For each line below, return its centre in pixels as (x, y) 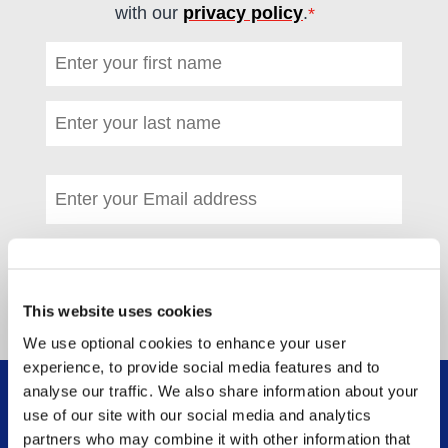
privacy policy (243, 13)
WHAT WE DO (100, 406)
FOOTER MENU (110, 420)
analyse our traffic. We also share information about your (221, 390)
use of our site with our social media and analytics (197, 414)
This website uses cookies (118, 311)
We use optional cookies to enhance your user (184, 342)
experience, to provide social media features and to (201, 366)
